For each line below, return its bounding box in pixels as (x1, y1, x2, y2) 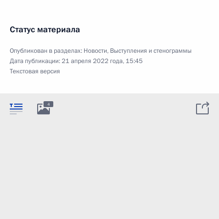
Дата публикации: (10, 57, 62, 66)
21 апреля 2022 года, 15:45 (62, 57, 143, 66)
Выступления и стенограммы (110, 46, 192, 56)
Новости (84, 46, 107, 56)
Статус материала (10, 24, 80, 36)
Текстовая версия (10, 67, 60, 76)
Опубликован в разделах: (10, 46, 84, 56)
